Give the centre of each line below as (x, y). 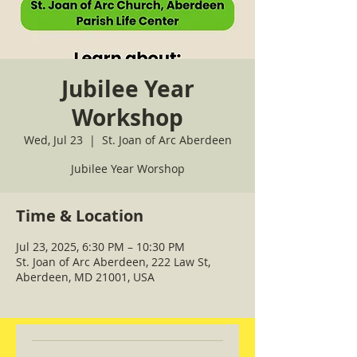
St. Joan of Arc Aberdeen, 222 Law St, (113, 262)
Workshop (127, 118)
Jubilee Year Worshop (127, 169)
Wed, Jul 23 (53, 140)
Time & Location (80, 216)
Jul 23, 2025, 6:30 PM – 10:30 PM (100, 247)
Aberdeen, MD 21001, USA (85, 277)
